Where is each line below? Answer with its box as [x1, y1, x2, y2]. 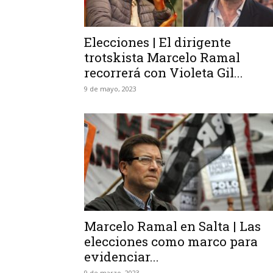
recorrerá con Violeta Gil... [84, 64, 243, 81]
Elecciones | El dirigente [84, 34, 231, 51]
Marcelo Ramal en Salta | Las [84, 218, 261, 235]
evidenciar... [84, 248, 159, 265]
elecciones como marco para [84, 233, 258, 250]
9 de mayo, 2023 [84, 84, 136, 93]
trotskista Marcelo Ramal [84, 49, 240, 66]
